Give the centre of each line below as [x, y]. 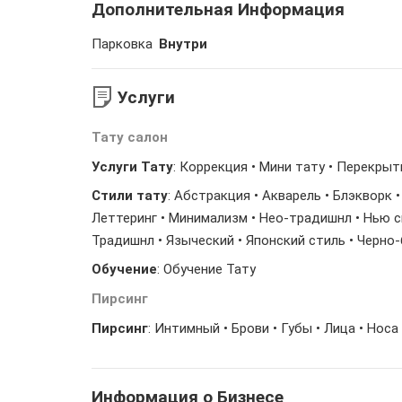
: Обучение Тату [206, 269]
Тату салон [130, 137]
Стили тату [130, 196]
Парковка [122, 44]
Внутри [181, 44]
